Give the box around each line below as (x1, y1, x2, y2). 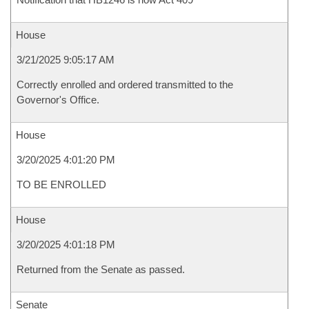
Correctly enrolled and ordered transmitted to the (17, 79, 233, 90)
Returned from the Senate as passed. (17, 263, 185, 275)
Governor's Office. (17, 94, 99, 106)
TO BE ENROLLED (17, 179, 106, 190)
